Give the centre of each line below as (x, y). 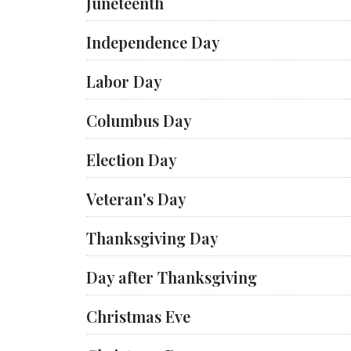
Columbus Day (139, 120)
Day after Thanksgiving (172, 277)
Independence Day (153, 42)
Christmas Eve (138, 316)
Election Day (132, 159)
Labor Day (124, 81)
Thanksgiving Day (152, 238)
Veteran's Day (136, 199)
